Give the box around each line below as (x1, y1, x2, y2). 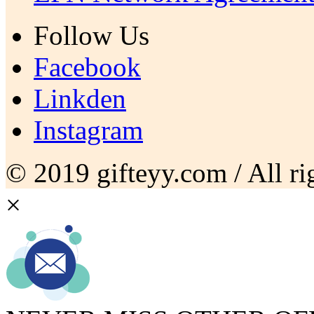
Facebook (34, 51, 141, 82)
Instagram (34, 114, 143, 145)
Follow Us (34, 20, 149, 50)
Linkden (34, 83, 126, 114)
